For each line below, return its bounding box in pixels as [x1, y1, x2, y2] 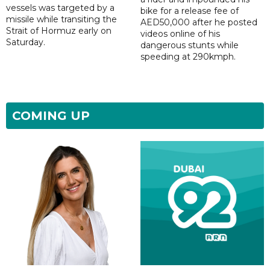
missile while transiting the [6, 14, 117, 25]
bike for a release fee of [140, 5, 239, 17]
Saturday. [6, 37, 45, 48]
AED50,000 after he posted [140, 17, 257, 28]
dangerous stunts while [140, 40, 239, 51]
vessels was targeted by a [6, 2, 115, 14]
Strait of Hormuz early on [6, 25, 111, 37]
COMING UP [12, 108, 90, 124]
